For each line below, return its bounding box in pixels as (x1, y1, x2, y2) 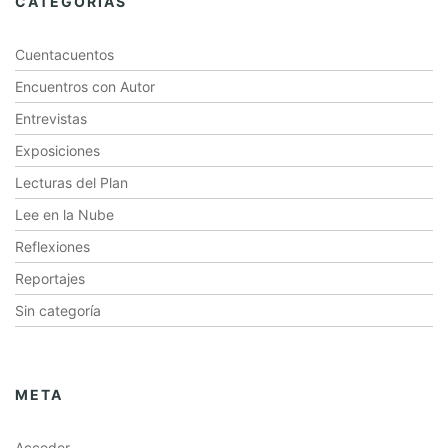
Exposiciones (15, 142, 100, 159)
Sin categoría (15, 302, 101, 319)
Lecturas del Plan (15, 174, 128, 191)
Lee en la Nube (15, 206, 114, 223)
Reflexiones (15, 238, 90, 255)
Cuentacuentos (15, 46, 114, 63)
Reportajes (15, 270, 85, 287)
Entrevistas (15, 110, 87, 127)
